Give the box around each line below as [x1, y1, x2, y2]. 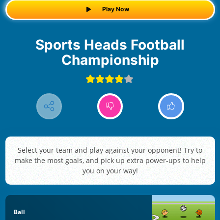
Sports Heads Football [35, 36, 44, 53]
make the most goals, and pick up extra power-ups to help [14, 156, 206, 165]
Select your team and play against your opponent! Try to [18, 145, 202, 155]
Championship [61, 51, 159, 68]
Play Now [102, 5, 129, 13]
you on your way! [82, 166, 138, 176]
